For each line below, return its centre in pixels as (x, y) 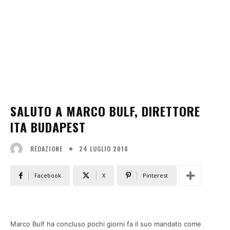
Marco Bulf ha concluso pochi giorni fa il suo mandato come (106, 224)
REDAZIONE (46, 149)
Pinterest (155, 176)
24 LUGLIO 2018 (104, 148)
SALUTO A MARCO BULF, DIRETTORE (105, 111)
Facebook (48, 176)
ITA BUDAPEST (48, 127)
